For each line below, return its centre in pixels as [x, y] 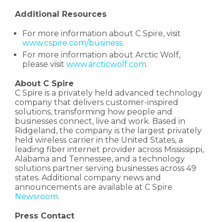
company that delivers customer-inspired [97, 103]
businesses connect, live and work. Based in [100, 121]
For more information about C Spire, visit [102, 34]
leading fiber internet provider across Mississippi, [109, 150]
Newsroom [36, 197]
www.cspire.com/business [72, 43]
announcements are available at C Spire [94, 187]
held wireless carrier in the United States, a [99, 140]
